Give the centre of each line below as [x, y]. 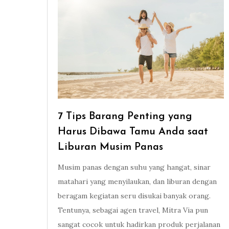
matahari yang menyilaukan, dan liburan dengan [137, 182]
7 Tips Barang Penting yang [125, 117]
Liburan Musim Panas [110, 147]
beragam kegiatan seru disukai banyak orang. [134, 196]
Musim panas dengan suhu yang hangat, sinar [134, 167]
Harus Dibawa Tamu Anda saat [133, 132]
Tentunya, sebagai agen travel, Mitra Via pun [133, 210]
